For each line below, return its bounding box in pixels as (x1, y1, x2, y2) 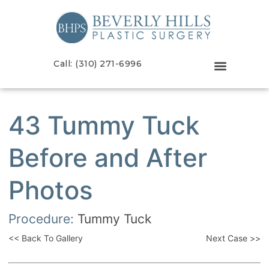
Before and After (8, 142, 207, 173)
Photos (8, 174, 93, 205)
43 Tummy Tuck (8, 109, 199, 141)
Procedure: (8, 211, 77, 226)
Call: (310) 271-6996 (53, 58, 142, 69)
